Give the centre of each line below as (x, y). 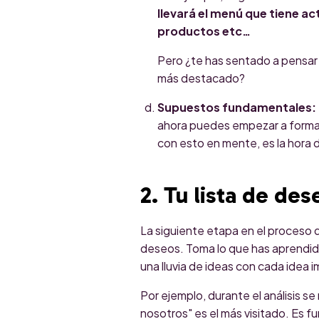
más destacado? (201, 78)
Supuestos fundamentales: (237, 107)
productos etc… (204, 31)
